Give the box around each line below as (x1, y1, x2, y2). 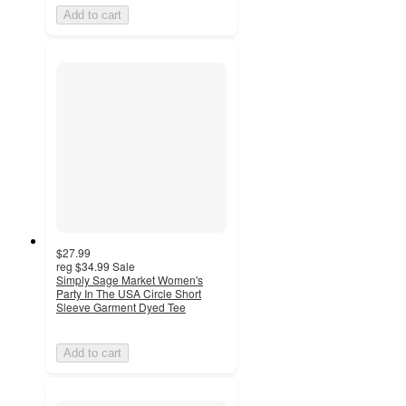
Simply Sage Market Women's (56, 271, 203, 287)
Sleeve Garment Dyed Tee (56, 298, 186, 314)
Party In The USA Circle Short (56, 285, 201, 301)
